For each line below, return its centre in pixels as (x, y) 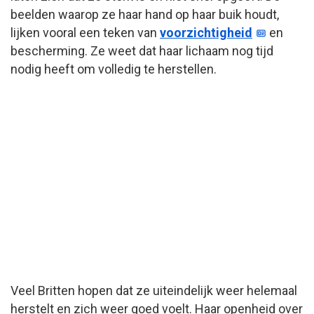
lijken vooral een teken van (85, 32)
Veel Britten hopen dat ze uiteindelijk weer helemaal (154, 290)
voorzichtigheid (206, 32)
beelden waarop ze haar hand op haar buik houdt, (145, 14)
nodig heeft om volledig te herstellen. (114, 69)
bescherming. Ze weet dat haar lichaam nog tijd (142, 50)
